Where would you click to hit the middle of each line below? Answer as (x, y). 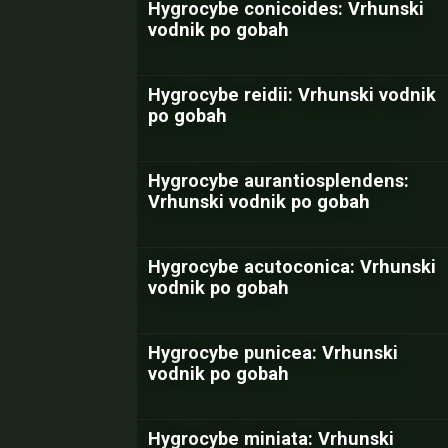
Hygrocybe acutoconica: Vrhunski (292, 266)
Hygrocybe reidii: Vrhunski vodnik (292, 94)
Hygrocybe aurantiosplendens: (278, 180)
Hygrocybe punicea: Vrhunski (273, 352)
